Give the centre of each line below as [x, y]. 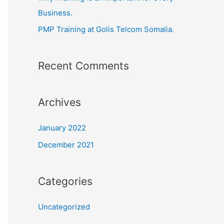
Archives [59, 102]
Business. [55, 12]
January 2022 [62, 128]
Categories [65, 181]
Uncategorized [64, 207]
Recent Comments [83, 66]
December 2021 [66, 145]
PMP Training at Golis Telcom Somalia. [106, 29]
